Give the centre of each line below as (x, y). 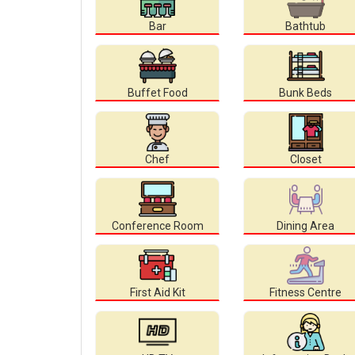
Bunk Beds (305, 93)
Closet (305, 160)
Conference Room (157, 226)
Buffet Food (157, 93)
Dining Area (305, 226)
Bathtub (305, 27)
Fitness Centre (305, 293)
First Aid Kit (157, 293)
